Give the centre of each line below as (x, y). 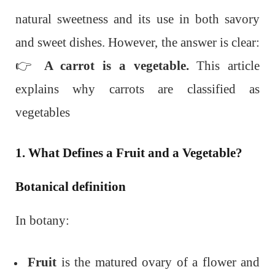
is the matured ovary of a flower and (158, 262)
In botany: (42, 220)
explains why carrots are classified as (137, 89)
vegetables (43, 112)
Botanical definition (71, 186)
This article (228, 66)
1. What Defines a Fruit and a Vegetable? (129, 153)
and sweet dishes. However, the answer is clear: (137, 42)
